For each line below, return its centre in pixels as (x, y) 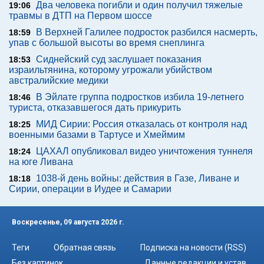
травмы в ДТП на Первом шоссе (80, 16)
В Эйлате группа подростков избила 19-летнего (140, 97)
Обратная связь (85, 247)
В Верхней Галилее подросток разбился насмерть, (147, 32)
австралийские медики (59, 81)
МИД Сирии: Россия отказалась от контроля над (141, 124)
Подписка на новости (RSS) (193, 247)
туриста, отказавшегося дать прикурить (95, 108)
